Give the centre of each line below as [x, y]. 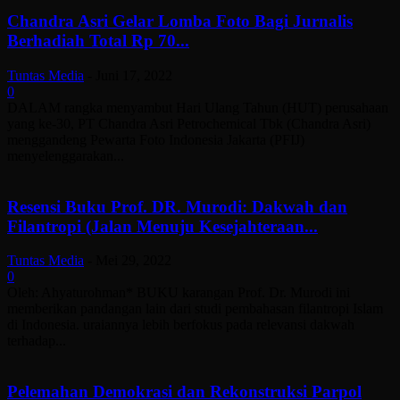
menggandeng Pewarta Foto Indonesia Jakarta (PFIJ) [156, 139]
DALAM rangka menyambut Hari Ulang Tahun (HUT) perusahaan [198, 107]
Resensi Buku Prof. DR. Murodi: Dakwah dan [177, 206]
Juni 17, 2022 [134, 75]
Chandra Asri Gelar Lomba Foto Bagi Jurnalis [180, 21]
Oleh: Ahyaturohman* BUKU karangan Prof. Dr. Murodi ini [179, 293]
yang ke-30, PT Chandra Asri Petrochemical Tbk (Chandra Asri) [189, 123]
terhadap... [37, 341]
